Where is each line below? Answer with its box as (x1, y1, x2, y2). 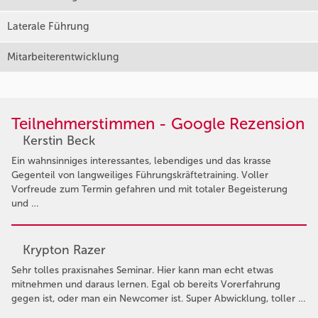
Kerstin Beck (23, 132, 95, 148)
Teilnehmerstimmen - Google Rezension (11, 114, 305, 133)
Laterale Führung (7, 19, 89, 33)
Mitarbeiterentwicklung (7, 50, 119, 63)
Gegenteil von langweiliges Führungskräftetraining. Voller (11, 168, 268, 181)
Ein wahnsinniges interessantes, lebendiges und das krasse (11, 154, 271, 167)
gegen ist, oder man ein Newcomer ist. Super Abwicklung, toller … (11, 292, 305, 305)
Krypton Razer (23, 242, 106, 258)
